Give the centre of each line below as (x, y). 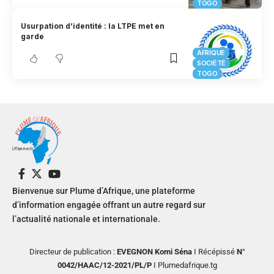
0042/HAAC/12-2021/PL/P (104, 265)
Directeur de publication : (73, 252)
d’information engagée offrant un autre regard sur (109, 205)
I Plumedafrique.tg (184, 265)
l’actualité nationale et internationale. (86, 219)
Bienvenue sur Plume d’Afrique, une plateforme (104, 191)
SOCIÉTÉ (212, 63)
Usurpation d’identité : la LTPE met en (93, 26)
